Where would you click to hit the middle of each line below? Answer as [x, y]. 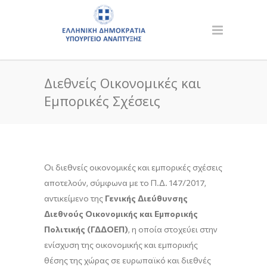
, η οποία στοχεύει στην [173, 229]
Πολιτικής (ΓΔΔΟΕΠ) [86, 229]
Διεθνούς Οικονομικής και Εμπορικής [121, 214]
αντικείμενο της [74, 198]
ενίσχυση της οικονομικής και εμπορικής [121, 245]
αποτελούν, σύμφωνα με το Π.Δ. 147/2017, [125, 183]
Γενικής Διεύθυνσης [146, 198]
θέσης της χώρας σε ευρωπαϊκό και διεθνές [128, 260]
